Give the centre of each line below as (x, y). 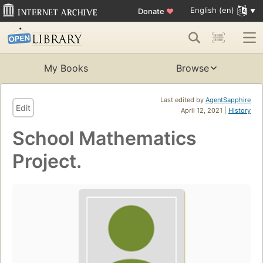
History (240, 111)
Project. (47, 161)
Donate (152, 11)
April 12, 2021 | (205, 111)
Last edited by (183, 100)
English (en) (212, 10)
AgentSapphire (228, 100)
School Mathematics (104, 139)
